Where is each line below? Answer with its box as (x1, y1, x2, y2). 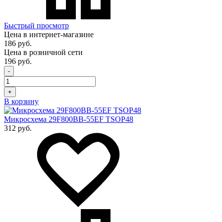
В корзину (4, 97, 39, 106)
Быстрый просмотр (4, 21, 69, 30)
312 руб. (4, 124, 32, 133)
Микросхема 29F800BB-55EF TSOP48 (4, 115, 133, 124)
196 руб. (4, 57, 32, 66)
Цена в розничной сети (4, 48, 83, 57)
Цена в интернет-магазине (4, 30, 94, 39)
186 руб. (4, 39, 32, 48)
